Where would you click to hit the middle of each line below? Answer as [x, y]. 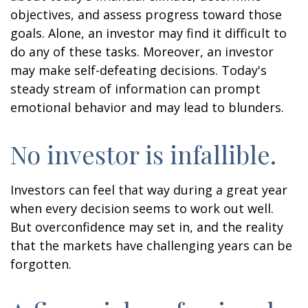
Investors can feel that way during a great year [149, 190]
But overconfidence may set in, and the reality [147, 227]
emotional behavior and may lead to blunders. [147, 107]
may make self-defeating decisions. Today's [139, 70]
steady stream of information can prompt [135, 89]
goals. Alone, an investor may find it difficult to [148, 33]
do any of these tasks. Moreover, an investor [142, 52]
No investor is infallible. [143, 154]
